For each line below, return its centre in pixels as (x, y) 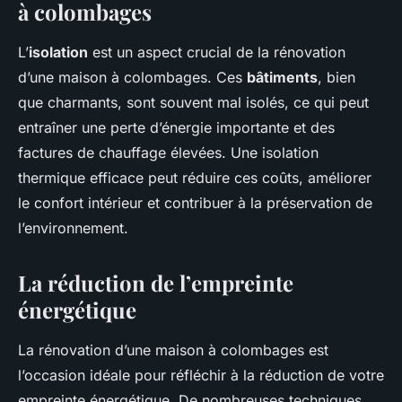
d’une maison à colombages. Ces (132, 78)
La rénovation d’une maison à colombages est (173, 350)
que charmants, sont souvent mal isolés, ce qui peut (193, 103)
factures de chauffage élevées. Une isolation (168, 153)
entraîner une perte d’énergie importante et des (176, 128)
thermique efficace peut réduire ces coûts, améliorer (195, 178)
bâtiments (282, 78)
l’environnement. (73, 228)
